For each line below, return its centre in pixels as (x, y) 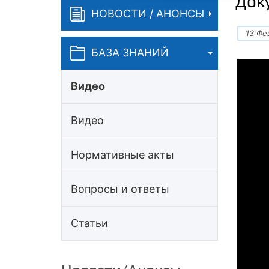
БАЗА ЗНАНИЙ (130, 53)
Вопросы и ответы (120, 189)
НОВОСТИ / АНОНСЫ (148, 14)
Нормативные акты (122, 154)
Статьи (89, 223)
